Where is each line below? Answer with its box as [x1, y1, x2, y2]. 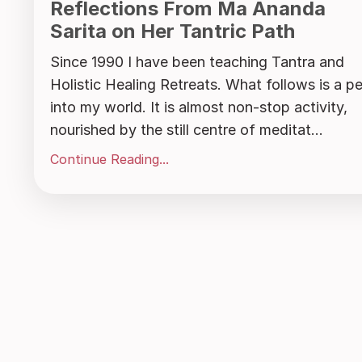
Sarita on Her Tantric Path [50, 19, 295, 44]
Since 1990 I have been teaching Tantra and [50, 53, 344, 71]
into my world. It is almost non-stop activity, [50, 99, 347, 116]
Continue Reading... [50, 151, 169, 168]
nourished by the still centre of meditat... [50, 121, 323, 139]
